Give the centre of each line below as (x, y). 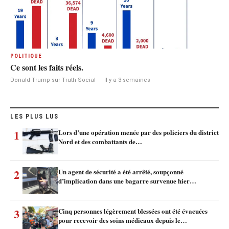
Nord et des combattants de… (100, 141)
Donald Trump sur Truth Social (53, 80)
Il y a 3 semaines (127, 80)
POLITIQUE (26, 56)
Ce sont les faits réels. (47, 67)
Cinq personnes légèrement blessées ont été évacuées (133, 211)
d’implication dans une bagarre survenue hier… (127, 180)
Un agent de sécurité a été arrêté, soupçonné (121, 171)
